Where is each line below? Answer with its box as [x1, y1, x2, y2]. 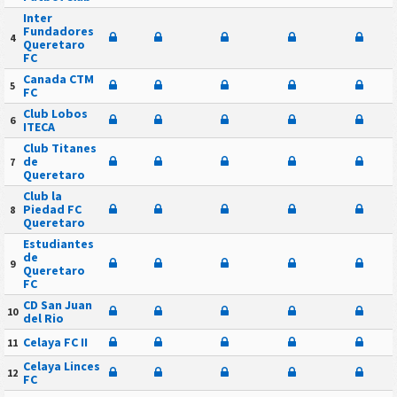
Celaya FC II [22, 334, 88, 351]
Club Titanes [22, 140, 97, 157]
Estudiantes [22, 236, 94, 253]
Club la [22, 188, 62, 205]
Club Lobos [22, 105, 88, 122]
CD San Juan [22, 297, 92, 314]
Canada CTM [22, 71, 94, 88]
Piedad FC [22, 201, 82, 218]
